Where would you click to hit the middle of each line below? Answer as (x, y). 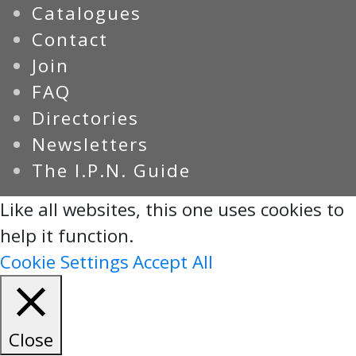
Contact (70, 39)
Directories (85, 118)
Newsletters (90, 144)
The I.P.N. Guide (111, 170)
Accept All (173, 262)
